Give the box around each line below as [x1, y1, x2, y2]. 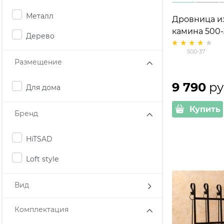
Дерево [26, 31, 54, 40]
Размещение [14, 57, 62, 67]
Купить [189, 104, 220, 114]
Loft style [26, 154, 58, 163]
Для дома [26, 82, 60, 92]
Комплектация [14, 205, 68, 214]
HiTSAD [26, 134, 52, 143]
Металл [26, 11, 53, 20]
